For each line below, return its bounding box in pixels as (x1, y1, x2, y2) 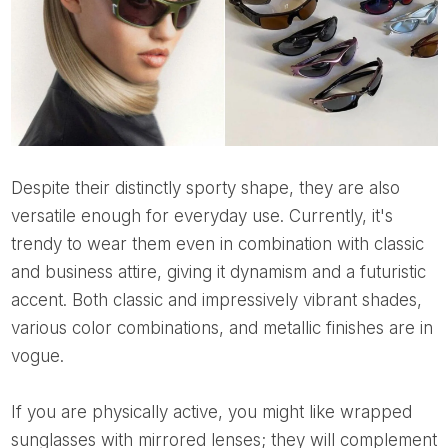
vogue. (10, 345, 64, 366)
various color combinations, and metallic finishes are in (10, 317, 433, 338)
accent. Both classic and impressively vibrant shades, (10, 289, 422, 310)
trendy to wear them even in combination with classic (10, 233, 424, 254)
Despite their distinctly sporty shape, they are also (10, 177, 23, 198)
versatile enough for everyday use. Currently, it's (10, 205, 393, 226)
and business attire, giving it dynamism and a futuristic (10, 261, 426, 282)
